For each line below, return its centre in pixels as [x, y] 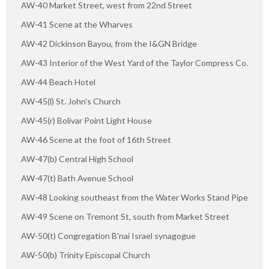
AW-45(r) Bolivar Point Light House [86, 120]
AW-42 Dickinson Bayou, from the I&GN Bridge [109, 43]
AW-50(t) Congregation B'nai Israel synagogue [108, 235]
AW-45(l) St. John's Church [71, 101]
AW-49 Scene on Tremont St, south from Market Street [125, 216]
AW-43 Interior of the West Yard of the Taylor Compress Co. [134, 62]
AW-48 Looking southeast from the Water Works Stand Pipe [134, 197]
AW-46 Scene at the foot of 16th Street [96, 139]
